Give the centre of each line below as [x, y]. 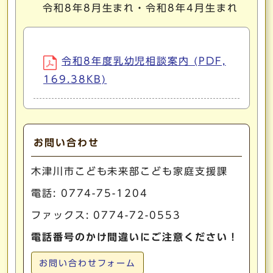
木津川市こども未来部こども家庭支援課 [129, 171]
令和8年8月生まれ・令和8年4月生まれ [140, 8]
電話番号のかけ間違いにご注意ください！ [135, 237]
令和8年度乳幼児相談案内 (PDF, [144, 61]
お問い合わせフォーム [88, 263]
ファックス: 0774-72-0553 [106, 215]
